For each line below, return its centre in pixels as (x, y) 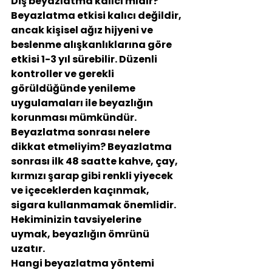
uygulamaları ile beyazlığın (83, 103)
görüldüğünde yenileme (74, 89)
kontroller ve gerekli (63, 74)
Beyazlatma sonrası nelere (81, 132)
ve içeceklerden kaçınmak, (81, 191)
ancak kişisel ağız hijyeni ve (83, 30)
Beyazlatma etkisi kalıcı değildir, (97, 16)
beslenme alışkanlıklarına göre (92, 45)
